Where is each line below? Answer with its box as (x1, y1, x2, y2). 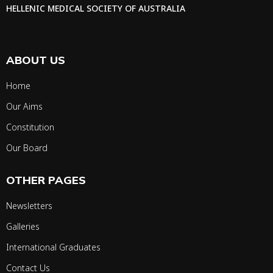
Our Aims (6, 101, 43, 113)
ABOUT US (6, 53, 65, 68)
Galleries (6, 221, 40, 233)
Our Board (6, 142, 48, 154)
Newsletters (6, 200, 52, 212)
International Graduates (6, 241, 101, 253)
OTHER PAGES (6, 173, 86, 188)
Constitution (6, 121, 54, 133)
